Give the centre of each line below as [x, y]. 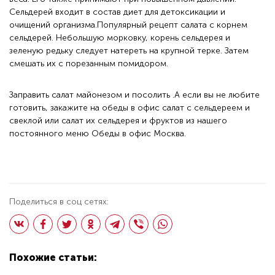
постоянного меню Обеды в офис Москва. [98, 134]
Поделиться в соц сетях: [59, 202]
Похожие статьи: [53, 258]
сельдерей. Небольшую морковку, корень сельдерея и [120, 38]
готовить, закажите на [56, 108]
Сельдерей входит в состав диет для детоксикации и [117, 12]
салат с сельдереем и [205, 108]
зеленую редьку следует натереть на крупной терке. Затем [129, 51]
